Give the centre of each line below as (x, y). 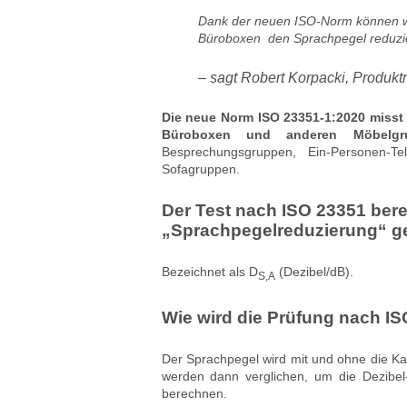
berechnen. (194, 393)
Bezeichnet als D (209, 271)
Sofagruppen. (200, 169)
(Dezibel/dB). (314, 271)
